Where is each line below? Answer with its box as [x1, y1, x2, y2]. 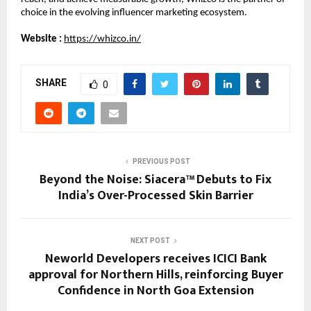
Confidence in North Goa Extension [57, 280, 254, 301]
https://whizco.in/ [64, 33, 141, 44]
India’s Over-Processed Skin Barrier [58, 185, 253, 206]
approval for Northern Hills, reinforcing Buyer [28, 264, 283, 285]
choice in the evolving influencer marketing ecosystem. [21, 7, 247, 18]
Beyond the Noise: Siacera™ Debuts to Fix [40, 169, 271, 190]
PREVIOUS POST [132, 157, 190, 165]
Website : [21, 33, 62, 44]
